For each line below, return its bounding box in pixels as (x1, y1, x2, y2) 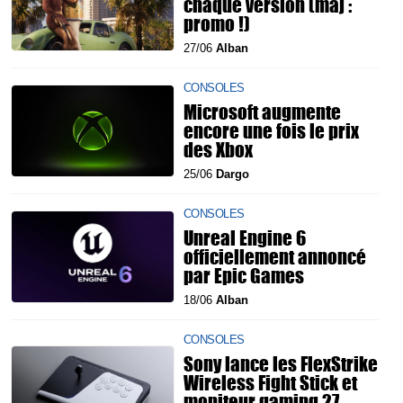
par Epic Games (184, 261, 304, 290)
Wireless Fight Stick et (184, 368, 357, 397)
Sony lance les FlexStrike (184, 349, 378, 378)
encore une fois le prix (184, 116, 359, 145)
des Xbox (184, 135, 253, 164)
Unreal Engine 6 (184, 223, 306, 252)
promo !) (184, 9, 250, 38)
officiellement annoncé (184, 242, 366, 271)
